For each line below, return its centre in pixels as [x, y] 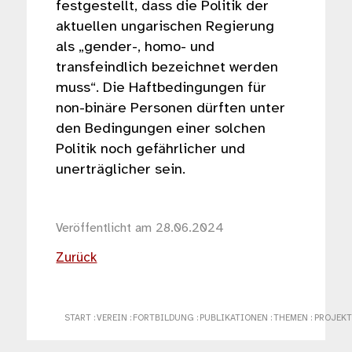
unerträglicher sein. [121, 170]
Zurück [77, 258]
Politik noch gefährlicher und [151, 150]
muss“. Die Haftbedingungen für [161, 88]
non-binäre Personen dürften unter [171, 109]
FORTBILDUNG [164, 319]
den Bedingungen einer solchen [161, 129]
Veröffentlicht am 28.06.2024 [140, 228]
